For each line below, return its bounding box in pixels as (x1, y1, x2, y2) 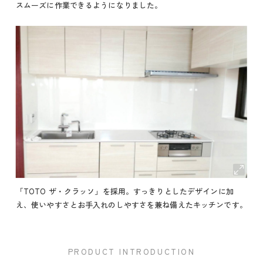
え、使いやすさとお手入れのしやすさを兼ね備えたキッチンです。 (15, 199, 247, 211)
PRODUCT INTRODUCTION (68, 245, 195, 257)
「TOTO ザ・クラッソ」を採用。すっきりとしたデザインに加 (15, 186, 234, 197)
